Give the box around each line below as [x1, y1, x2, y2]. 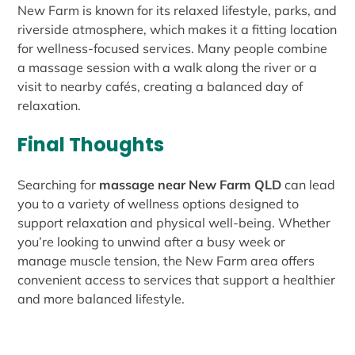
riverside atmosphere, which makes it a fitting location [17, 21, 338, 37]
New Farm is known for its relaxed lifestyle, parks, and [17, 2, 338, 18]
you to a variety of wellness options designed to [17, 195, 300, 212]
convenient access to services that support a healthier [17, 271, 336, 288]
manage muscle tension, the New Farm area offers [17, 252, 315, 269]
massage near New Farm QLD [99, 176, 282, 193]
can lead [281, 176, 336, 193]
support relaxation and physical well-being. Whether [17, 214, 331, 231]
